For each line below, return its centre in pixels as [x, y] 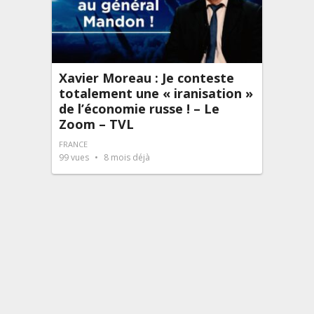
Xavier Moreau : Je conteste [146, 78]
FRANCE [73, 144]
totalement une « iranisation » [156, 93]
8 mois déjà [126, 157]
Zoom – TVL [96, 124]
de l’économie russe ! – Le [139, 109]
